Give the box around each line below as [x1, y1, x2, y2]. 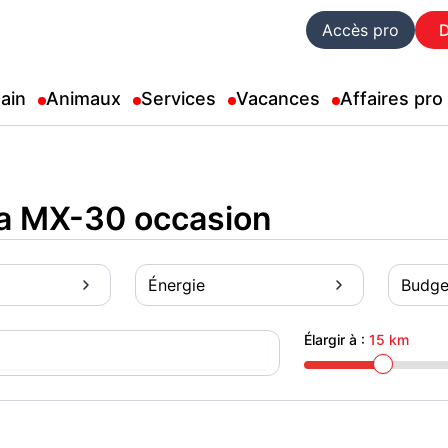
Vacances [236, 88, 320, 109]
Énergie [147, 275, 205, 295]
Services [141, 88, 216, 109]
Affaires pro [340, 88, 443, 109]
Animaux [46, 88, 121, 109]
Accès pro [322, 20, 399, 40]
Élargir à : [303, 331, 369, 348]
